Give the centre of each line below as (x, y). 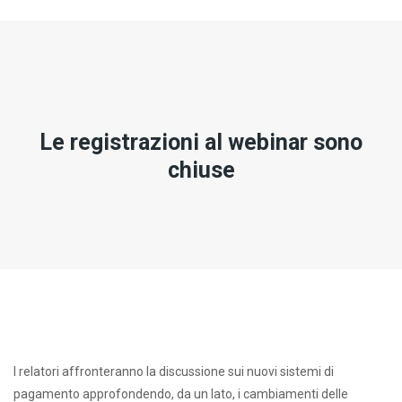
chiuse (201, 170)
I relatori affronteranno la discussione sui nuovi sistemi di (174, 371)
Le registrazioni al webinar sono (201, 142)
